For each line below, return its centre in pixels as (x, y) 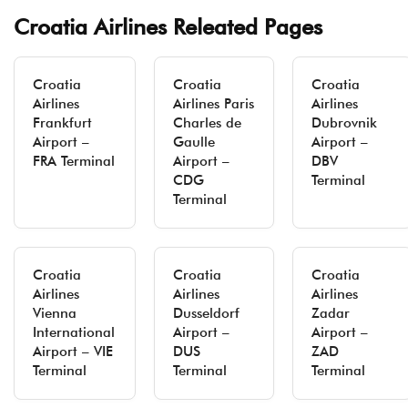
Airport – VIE (73, 352)
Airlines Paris (214, 104)
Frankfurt (62, 123)
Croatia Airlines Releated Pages (168, 27)
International (74, 332)
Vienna (55, 313)
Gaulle (194, 142)
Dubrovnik (344, 123)
